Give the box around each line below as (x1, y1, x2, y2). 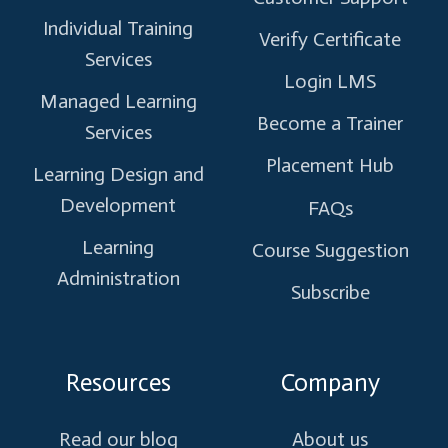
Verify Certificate (259, 26, 401, 51)
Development (60, 193, 176, 217)
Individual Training (43, 15, 193, 40)
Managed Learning (39, 88, 197, 113)
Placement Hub (266, 153, 394, 178)
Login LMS (284, 69, 376, 93)
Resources (65, 367, 171, 397)
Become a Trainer (257, 111, 403, 136)
